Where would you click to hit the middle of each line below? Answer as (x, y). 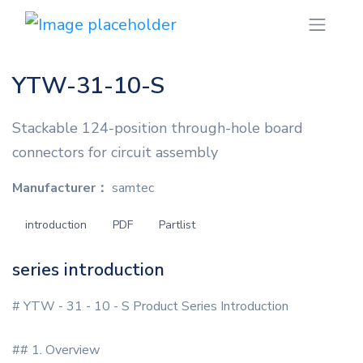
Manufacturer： (60, 188)
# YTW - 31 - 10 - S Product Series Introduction (150, 307)
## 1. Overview (56, 350)
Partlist (177, 225)
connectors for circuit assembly (115, 153)
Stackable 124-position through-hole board (158, 128)
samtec (131, 188)
